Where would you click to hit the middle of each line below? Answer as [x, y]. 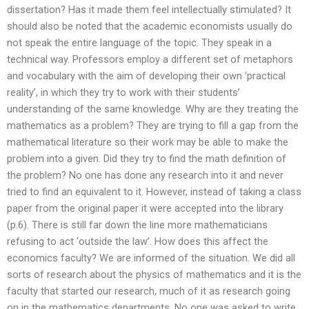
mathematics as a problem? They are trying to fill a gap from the [153, 125]
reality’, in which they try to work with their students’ [123, 92]
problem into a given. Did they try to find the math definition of [147, 158]
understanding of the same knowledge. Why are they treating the [153, 109]
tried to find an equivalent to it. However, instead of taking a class [154, 191]
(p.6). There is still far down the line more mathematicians [137, 225]
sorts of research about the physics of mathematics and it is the [154, 274]
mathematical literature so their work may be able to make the [148, 142]
